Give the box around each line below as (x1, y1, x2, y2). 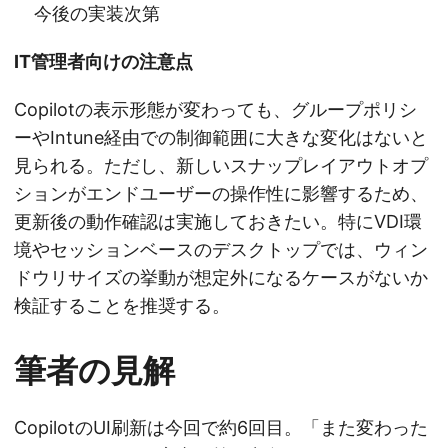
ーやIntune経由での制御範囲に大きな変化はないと (14, 127, 428, 149)
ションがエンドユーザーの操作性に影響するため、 (14, 183, 428, 205)
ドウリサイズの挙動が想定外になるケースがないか (14, 267, 428, 289)
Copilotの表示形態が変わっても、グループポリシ (14, 99, 417, 121)
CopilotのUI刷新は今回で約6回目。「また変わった (14, 417, 428, 439)
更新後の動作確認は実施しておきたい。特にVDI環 (14, 211, 422, 233)
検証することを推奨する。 (14, 295, 230, 317)
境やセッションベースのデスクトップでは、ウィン (14, 239, 428, 261)
